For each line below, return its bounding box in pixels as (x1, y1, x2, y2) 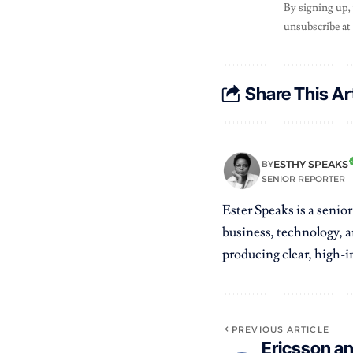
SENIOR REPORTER (262, 173, 345, 184)
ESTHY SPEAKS (273, 158, 348, 170)
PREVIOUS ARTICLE (232, 324, 329, 336)
